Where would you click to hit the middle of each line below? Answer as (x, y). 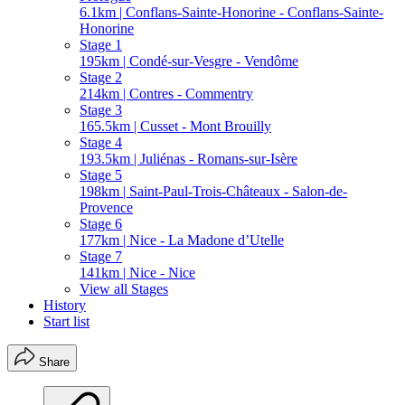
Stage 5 (101, 174)
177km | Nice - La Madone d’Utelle (182, 240)
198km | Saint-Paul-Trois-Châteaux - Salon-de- (213, 191)
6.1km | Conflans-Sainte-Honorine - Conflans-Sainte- (231, 12)
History (65, 305)
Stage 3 (101, 109)
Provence (106, 207)
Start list (66, 321)
